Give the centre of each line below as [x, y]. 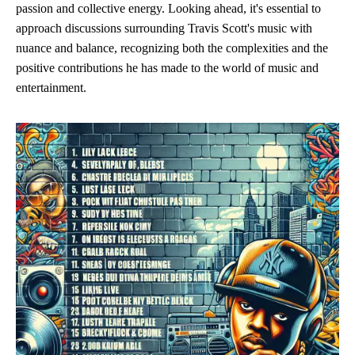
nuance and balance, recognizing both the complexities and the [172, 48]
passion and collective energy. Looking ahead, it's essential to [168, 8]
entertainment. [51, 88]
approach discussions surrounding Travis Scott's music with [164, 28]
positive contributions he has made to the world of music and [167, 68]
